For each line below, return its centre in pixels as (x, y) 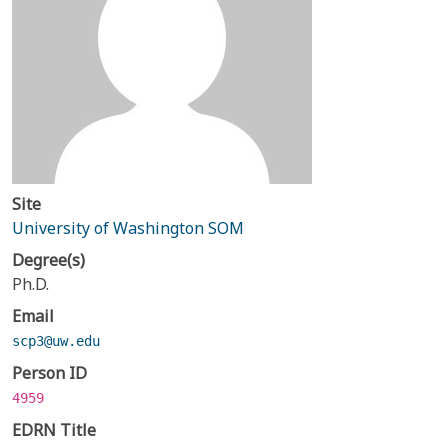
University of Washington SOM (128, 228)
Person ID (49, 373)
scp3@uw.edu (56, 341)
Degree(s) (48, 260)
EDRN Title (54, 430)
